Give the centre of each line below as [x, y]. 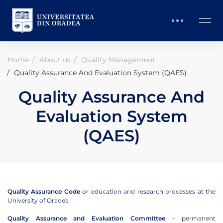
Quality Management [118, 59]
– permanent [190, 218]
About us [55, 59]
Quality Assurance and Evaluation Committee [86, 218]
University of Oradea [38, 200]
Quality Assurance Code [44, 191]
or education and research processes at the [148, 191]
